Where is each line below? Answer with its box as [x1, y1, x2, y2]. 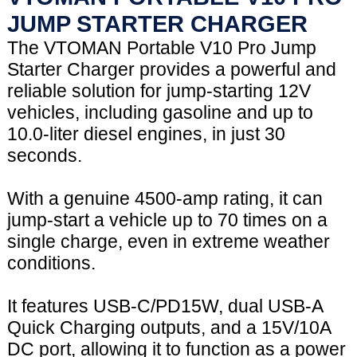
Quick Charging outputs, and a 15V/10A [6, 317, 331, 339]
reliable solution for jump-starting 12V [6, 80, 311, 102]
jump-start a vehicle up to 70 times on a [6, 210, 328, 231]
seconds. [6, 145, 82, 167]
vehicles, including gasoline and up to [6, 102, 313, 124]
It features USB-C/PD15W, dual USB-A [6, 296, 323, 317]
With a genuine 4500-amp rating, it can [6, 188, 323, 210]
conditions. [6, 253, 96, 274]
